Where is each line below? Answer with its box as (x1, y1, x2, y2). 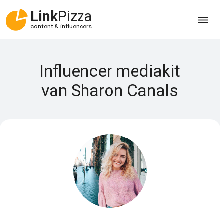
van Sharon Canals (41, 81, 179, 100)
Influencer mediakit (39, 61, 181, 81)
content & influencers (30, 23, 92, 30)
